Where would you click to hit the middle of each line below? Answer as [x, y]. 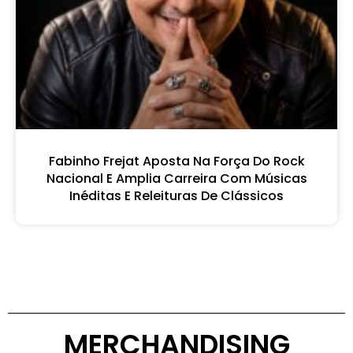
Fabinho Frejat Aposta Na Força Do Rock [176, 161]
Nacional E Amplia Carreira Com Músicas [176, 178]
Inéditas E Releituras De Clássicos [176, 195]
